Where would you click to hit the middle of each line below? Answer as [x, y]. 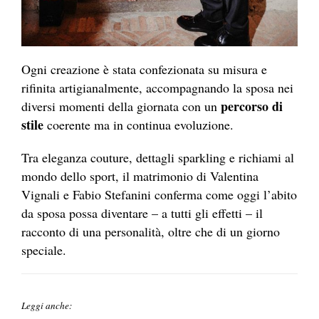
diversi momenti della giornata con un [121, 106]
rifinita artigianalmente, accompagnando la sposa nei [157, 88]
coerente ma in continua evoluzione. [138, 125]
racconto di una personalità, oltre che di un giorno [151, 232]
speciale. [44, 250]
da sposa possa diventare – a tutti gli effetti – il [142, 213]
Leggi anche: [48, 306]
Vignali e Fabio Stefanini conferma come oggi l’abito [159, 195]
